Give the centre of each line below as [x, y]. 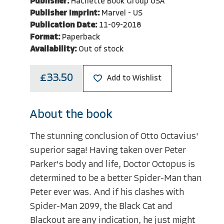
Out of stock [101, 49]
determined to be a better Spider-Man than [116, 178]
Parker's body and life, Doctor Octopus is [112, 164]
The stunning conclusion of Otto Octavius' [114, 136]
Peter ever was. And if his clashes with [107, 192]
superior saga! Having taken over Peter [108, 150]
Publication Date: [63, 25]
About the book [71, 115]
